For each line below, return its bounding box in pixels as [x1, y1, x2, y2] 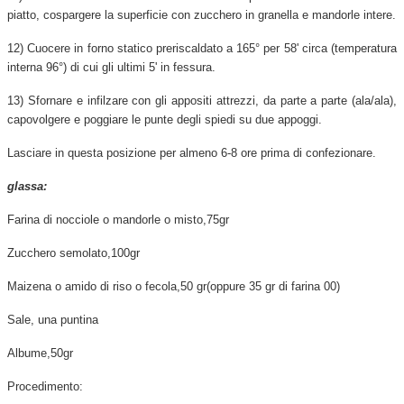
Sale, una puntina [7, 312, 98, 326]
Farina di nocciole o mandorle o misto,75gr [7, 212, 229, 226]
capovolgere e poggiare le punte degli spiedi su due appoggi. [7, 112, 322, 126]
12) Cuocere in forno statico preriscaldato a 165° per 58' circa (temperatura [7, 41, 397, 55]
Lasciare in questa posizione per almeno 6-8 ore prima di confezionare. [7, 145, 376, 160]
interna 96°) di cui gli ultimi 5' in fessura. [7, 60, 216, 74]
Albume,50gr [7, 345, 73, 360]
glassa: [7, 179, 47, 193]
